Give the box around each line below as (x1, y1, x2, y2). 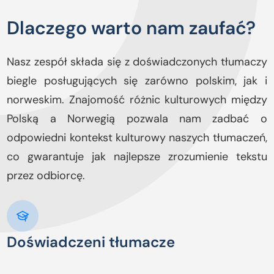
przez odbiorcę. (7, 168, 86, 183)
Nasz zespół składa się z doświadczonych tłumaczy (7, 54, 267, 69)
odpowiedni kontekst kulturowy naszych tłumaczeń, (7, 130, 267, 145)
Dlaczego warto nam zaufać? (7, 15, 256, 40)
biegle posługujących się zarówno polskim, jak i (7, 73, 267, 88)
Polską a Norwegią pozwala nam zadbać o (7, 111, 267, 126)
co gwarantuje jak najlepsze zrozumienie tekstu (7, 149, 267, 164)
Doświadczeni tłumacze (7, 232, 176, 251)
